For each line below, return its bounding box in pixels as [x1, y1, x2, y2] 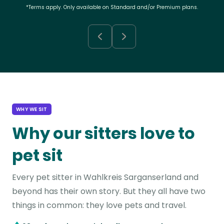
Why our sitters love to [12, 122, 195, 144]
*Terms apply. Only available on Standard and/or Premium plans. [26, 3, 198, 11]
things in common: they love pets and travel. [12, 199, 186, 211]
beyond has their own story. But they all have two [12, 185, 205, 197]
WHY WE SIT [16, 105, 47, 113]
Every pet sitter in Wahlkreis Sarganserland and [12, 171, 198, 183]
